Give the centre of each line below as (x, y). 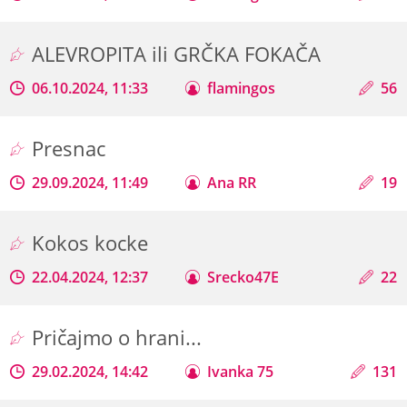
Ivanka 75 (241, 371)
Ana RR (232, 182)
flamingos (242, 88)
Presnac (72, 148)
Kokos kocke (93, 243)
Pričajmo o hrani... (120, 337)
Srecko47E (243, 277)
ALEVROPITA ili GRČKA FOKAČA (179, 54)
